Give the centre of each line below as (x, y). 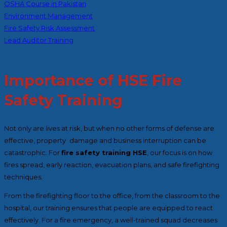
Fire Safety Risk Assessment (49, 28)
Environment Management (48, 15)
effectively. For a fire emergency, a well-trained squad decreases (111, 220)
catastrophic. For (33, 152)
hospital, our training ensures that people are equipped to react (108, 207)
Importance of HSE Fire (93, 80)
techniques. (23, 177)
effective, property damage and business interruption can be (105, 140)
